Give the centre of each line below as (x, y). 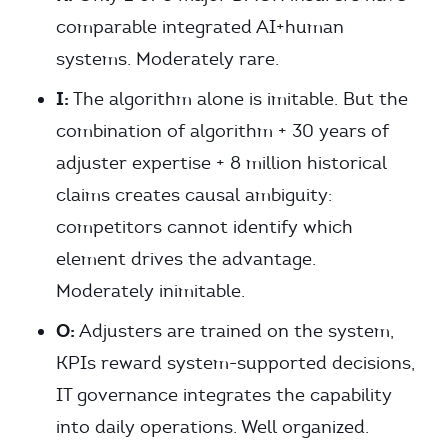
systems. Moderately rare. (167, 59)
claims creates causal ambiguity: (194, 195)
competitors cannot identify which (204, 227)
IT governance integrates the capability (224, 395)
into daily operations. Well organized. (212, 427)
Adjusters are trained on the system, (234, 331)
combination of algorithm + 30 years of (222, 131)
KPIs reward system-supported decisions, (235, 363)
